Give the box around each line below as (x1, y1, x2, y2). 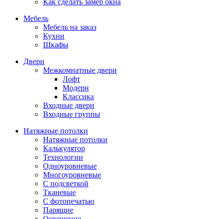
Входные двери (43, 101, 94, 109)
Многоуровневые (43, 171, 101, 179)
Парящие (43, 206, 73, 214)
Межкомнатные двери (43, 66, 117, 74)
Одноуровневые (43, 162, 97, 170)
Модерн (63, 84, 89, 92)
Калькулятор (43, 144, 85, 153)
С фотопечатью (43, 197, 94, 205)
